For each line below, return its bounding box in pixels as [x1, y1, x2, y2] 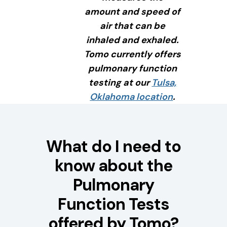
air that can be [100, 19, 166, 32]
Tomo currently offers [84, 48, 181, 60]
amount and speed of [85, 5, 181, 18]
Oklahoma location [90, 90, 173, 103]
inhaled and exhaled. [86, 33, 179, 46]
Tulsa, [152, 76, 177, 89]
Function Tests [57, 194, 169, 215]
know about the [54, 155, 172, 177]
